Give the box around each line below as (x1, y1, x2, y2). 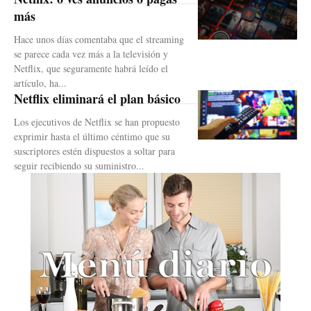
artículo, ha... (14, 76, 67, 90)
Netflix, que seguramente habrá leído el (14, 61, 168, 75)
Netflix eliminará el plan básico (14, 89, 180, 108)
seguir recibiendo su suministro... (14, 158, 144, 172)
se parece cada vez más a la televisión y (14, 47, 168, 60)
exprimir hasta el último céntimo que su (14, 129, 170, 143)
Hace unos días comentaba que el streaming (14, 32, 184, 46)
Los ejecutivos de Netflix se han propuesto (14, 115, 180, 128)
